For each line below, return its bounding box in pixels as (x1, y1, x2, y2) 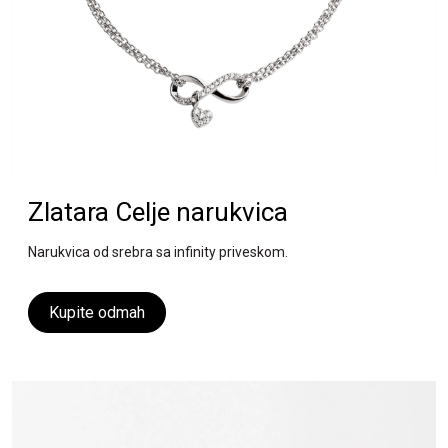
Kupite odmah (49, 303, 145, 323)
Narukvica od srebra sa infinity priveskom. (28, 244, 288, 261)
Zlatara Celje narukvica (28, 197, 288, 228)
